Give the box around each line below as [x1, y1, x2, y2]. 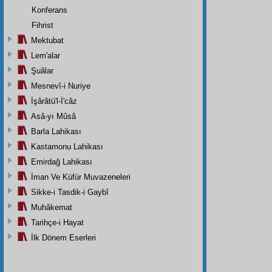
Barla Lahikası [31, 126, 81, 136]
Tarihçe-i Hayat [31, 217, 84, 227]
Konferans [32, 5, 67, 15]
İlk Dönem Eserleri [31, 233, 96, 242]
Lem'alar [31, 50, 60, 60]
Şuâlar [31, 66, 53, 75]
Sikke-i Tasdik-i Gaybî [31, 187, 109, 197]
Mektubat [31, 35, 64, 45]
